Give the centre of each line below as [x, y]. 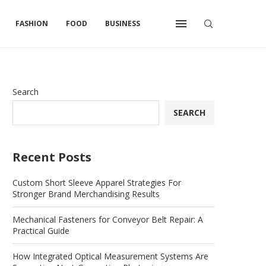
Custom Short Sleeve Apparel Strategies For [97, 183]
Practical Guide [41, 231]
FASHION [32, 23]
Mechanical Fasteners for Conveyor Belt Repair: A [108, 219]
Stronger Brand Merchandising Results [86, 194]
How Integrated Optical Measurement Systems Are [110, 256]
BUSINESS [123, 23]
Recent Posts [52, 157]
